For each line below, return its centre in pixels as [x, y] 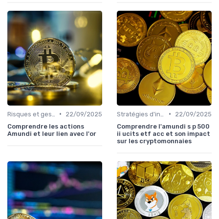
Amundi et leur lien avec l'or [52, 133]
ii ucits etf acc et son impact [164, 133]
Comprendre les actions [46, 126]
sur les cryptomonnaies [154, 141]
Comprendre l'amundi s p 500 [163, 126]
